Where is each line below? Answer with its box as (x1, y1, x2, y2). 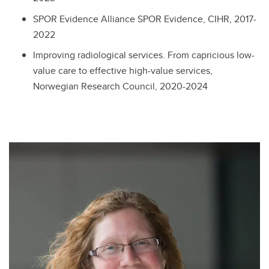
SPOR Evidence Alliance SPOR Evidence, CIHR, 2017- (33, 11, 256, 26)
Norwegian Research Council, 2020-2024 (33, 79, 208, 94)
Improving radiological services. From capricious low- (33, 48, 255, 62)
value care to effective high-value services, (33, 64, 213, 78)
